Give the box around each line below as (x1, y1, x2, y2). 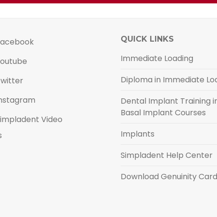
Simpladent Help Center (121, 150, 213, 161)
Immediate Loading (121, 53, 193, 64)
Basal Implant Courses (121, 107, 206, 118)
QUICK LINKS (121, 34, 174, 44)
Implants (121, 128, 155, 139)
